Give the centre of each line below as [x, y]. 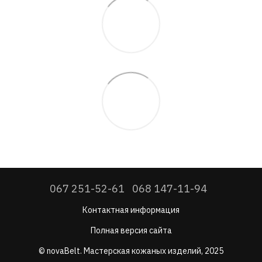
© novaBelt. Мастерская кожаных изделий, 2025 [131, 251]
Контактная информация [131, 210]
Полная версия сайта [131, 230]
